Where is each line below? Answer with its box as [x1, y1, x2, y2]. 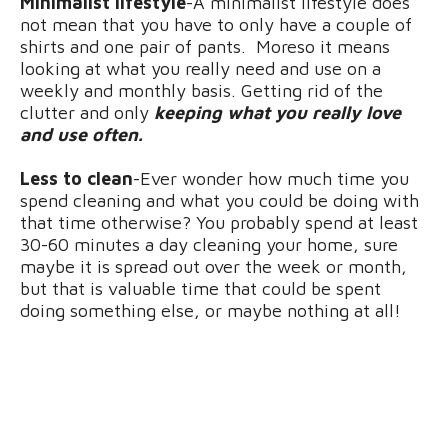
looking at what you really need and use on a [20, 57, 381, 79]
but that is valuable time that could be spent [20, 277, 381, 299]
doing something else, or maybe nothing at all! [20, 299, 401, 321]
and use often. [20, 123, 143, 145]
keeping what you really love [154, 101, 401, 123]
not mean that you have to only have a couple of [20, 13, 412, 35]
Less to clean [20, 167, 133, 189]
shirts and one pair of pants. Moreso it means [20, 35, 390, 57]
